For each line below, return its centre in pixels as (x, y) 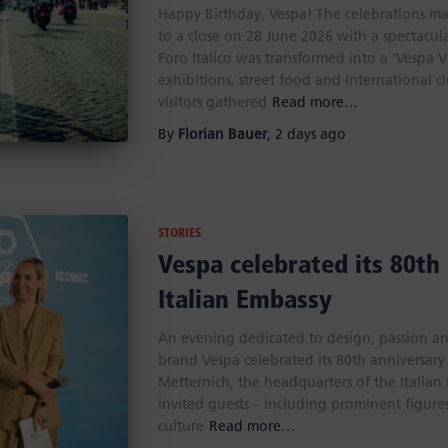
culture (180, 427)
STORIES (179, 234)
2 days (295, 135)
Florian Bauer (222, 135)
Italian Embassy (244, 301)
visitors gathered (212, 103)
